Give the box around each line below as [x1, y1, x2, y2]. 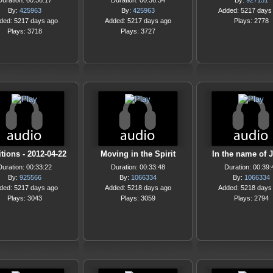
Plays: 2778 [233, 17, 269, 24]
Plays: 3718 [7, 27, 42, 35]
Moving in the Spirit [100, 149, 175, 158]
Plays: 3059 [120, 194, 155, 202]
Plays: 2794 [233, 194, 269, 202]
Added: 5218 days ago [104, 184, 171, 191]
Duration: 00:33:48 [110, 163, 165, 171]
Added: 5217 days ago [104, 17, 171, 24]
